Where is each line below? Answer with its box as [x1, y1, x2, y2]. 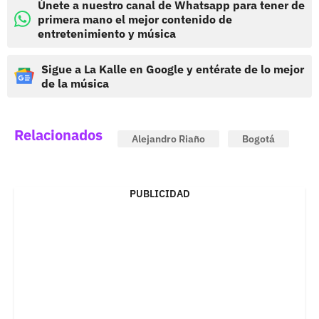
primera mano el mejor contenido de [38, 11, 232, 26]
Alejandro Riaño [132, 132, 205, 145]
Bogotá [242, 132, 275, 145]
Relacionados [14, 125, 103, 145]
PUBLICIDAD [129, 187, 190, 200]
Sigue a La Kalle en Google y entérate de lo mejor [41, 61, 304, 76]
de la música [41, 75, 109, 90]
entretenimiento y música [38, 26, 176, 41]
